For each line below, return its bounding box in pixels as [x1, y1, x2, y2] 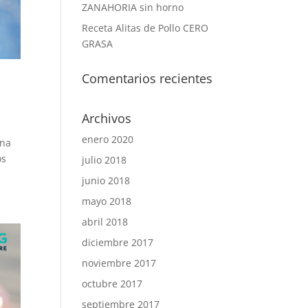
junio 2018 [82, 174, 131, 187]
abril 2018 [82, 215, 129, 228]
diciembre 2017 [82, 236, 154, 249]
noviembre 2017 [82, 256, 157, 269]
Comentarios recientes [82, 70, 213, 87]
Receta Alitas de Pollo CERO [82, 21, 209, 34]
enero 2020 [82, 133, 134, 146]
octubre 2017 [82, 277, 143, 290]
